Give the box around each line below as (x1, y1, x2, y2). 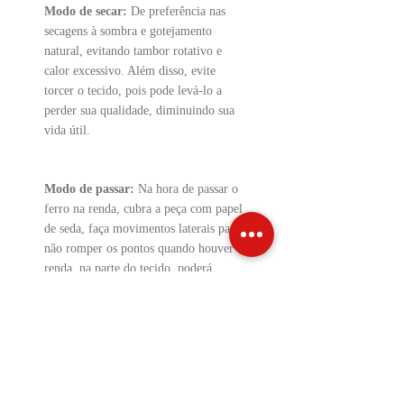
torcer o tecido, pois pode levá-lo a (44, 84, 222, 97)
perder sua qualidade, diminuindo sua (44, 104, 234, 117)
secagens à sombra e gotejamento (44, 24, 212, 38)
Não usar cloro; (44, 360, 123, 373)
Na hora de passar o (134, 182, 238, 196)
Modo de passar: (44, 182, 134, 196)
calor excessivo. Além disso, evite (44, 64, 216, 78)
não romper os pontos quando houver (44, 242, 234, 255)
